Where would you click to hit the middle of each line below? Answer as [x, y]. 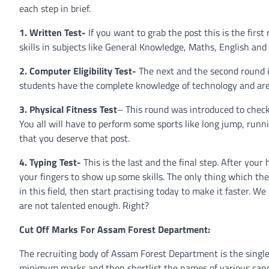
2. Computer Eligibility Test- [78, 71]
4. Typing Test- [50, 162]
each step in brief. [55, 9]
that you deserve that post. [74, 138]
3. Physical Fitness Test [68, 110]
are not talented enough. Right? [84, 206]
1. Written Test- [53, 33]
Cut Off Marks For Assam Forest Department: [115, 230]
